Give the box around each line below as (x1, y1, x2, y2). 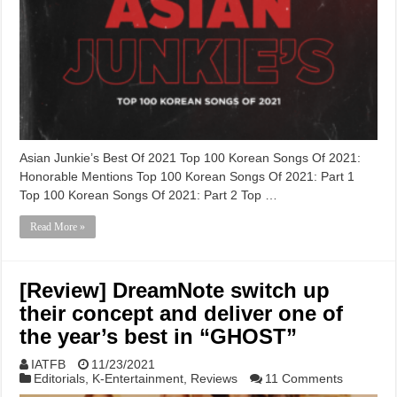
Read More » (30, 220, 86, 233)
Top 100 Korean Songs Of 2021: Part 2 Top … (19, 187, 278, 202)
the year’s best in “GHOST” (19, 323, 298, 348)
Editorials (34, 370, 86, 385)
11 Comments (265, 370, 344, 385)
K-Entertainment (92, 370, 184, 385)
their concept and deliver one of (19, 300, 344, 325)
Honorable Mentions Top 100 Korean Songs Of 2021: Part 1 (19, 168, 355, 183)
